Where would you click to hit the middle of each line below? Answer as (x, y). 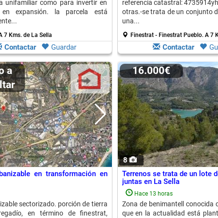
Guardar (64, 47)
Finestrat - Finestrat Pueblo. (167, 35)
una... (131, 21)
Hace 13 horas (153, 194)
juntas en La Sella (151, 182)
